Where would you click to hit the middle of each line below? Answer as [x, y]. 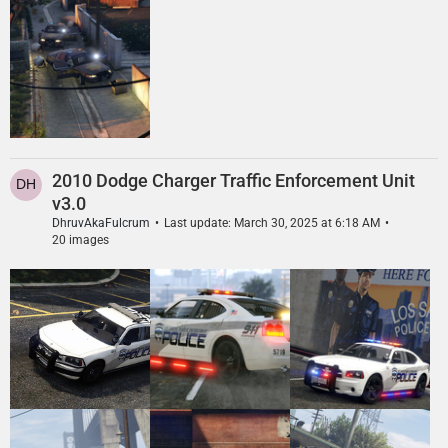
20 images [80, 240]
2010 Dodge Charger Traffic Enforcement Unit [233, 180]
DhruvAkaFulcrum [101, 223]
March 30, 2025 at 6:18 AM [307, 223]
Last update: [199, 223]
